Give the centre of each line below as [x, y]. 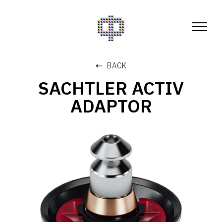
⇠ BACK [111, 65]
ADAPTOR [111, 106]
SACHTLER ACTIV [111, 88]
